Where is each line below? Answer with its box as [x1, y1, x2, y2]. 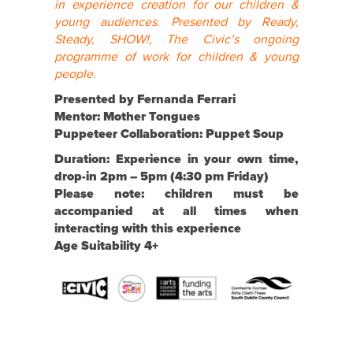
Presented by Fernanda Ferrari [54, 91, 236, 108]
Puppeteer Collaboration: [54, 126, 206, 143]
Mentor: [54, 109, 103, 125]
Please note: [54, 186, 165, 203]
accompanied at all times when [54, 203, 299, 220]
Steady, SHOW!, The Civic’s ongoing [54, 32, 299, 48]
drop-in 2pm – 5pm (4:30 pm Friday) [54, 169, 269, 185]
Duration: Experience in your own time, [54, 151, 299, 168]
